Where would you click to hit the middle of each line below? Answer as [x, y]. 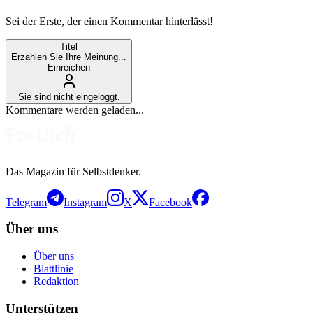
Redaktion [56, 282]
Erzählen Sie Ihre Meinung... [69, 57]
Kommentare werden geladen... [75, 110]
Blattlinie [53, 269]
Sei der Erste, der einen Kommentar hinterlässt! [109, 21]
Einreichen [69, 67]
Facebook [170, 202]
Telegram [26, 202]
